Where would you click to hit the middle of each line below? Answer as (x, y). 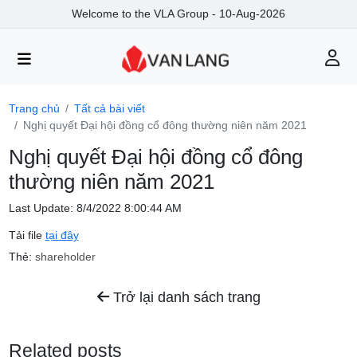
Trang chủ (34, 108)
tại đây (62, 235)
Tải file (27, 235)
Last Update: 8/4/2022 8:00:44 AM (95, 208)
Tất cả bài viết (109, 108)
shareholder (65, 256)
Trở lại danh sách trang (184, 297)
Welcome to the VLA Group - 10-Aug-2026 (178, 14)
